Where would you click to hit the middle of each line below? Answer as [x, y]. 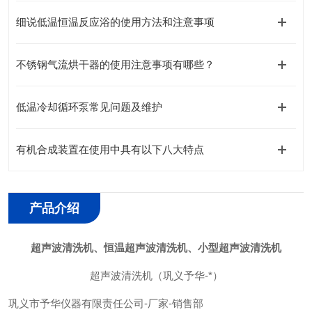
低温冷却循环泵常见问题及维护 [89, 107]
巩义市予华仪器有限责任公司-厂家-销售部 [106, 303]
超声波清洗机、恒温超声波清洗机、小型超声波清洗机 [156, 248]
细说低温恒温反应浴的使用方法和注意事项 [115, 22]
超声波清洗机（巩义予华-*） [156, 275]
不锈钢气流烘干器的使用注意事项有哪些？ [115, 64]
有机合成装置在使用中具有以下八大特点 [110, 149]
